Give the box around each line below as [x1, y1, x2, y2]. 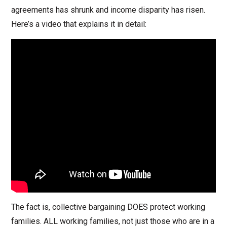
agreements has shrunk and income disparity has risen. [11, 5, 205, 15]
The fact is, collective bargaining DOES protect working [11, 202, 205, 212]
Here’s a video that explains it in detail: [11, 19, 146, 29]
